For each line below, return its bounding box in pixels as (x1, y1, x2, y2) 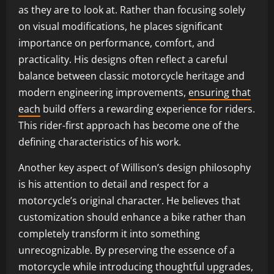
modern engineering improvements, (18, 85, 188, 99)
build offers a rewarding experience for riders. (40, 102, 255, 116)
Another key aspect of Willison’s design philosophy (18, 160, 251, 174)
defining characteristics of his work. (18, 135, 181, 149)
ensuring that (188, 85, 251, 99)
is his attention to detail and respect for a (18, 177, 209, 191)
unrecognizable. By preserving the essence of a (18, 243, 235, 257)
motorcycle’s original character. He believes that (18, 193, 240, 207)
